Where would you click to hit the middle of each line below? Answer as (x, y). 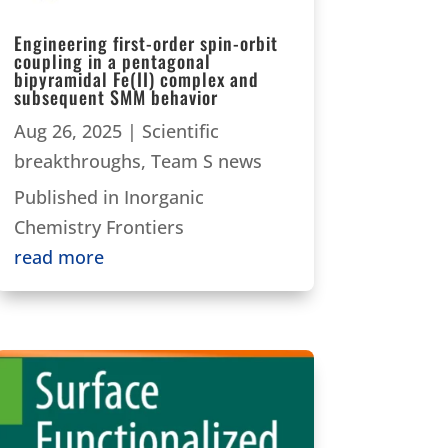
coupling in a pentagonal (112, 61)
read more (58, 257)
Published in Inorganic (108, 197)
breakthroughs (77, 161)
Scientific (180, 131)
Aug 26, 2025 (67, 131)
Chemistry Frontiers (98, 227)
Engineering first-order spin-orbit (145, 43)
